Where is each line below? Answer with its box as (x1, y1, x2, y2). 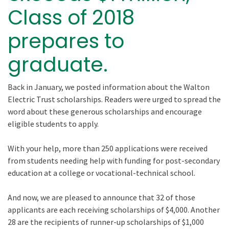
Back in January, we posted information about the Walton (8, 82, 210, 92)
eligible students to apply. (8, 119, 99, 129)
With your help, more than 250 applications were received (8, 143, 208, 153)
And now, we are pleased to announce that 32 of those (8, 192, 195, 202)
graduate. (8, 51, 108, 79)
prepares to (8, 27, 124, 55)
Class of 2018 (8, 4, 134, 32)
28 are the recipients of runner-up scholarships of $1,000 (8, 217, 204, 227)
